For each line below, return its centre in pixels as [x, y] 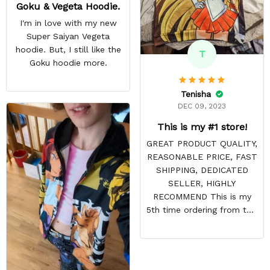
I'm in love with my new [68, 23]
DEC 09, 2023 [202, 106]
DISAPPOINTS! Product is [202, 236]
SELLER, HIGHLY [202, 183]
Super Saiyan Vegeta [68, 36]
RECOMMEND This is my [202, 196]
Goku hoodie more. [68, 62]
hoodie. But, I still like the [68, 49]
